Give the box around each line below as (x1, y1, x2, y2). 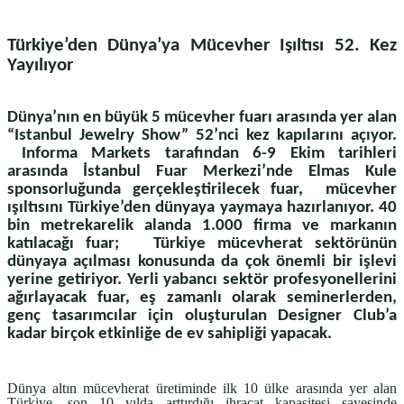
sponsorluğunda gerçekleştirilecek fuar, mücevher (7, 181, 397, 199)
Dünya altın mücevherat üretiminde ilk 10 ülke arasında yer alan (7, 380, 397, 396)
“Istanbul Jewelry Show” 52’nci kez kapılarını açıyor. (7, 127, 397, 145)
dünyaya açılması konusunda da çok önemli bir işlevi (7, 253, 397, 271)
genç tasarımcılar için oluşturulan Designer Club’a (7, 308, 397, 326)
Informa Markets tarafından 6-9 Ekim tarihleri (7, 145, 397, 163)
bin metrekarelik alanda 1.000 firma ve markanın (7, 217, 397, 235)
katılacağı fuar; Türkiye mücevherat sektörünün (7, 235, 397, 253)
